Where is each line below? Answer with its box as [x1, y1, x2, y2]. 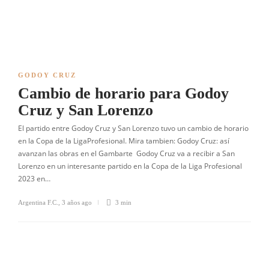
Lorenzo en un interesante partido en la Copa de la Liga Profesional [18, 161, 242, 171]
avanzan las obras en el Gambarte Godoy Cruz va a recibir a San [18, 148, 235, 159]
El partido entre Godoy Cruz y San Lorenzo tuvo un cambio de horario [18, 123, 249, 133]
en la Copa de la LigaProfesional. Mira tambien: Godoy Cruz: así [18, 136, 229, 146]
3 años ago [62, 199, 92, 206]
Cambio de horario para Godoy [18, 85, 229, 102]
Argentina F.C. [18, 199, 58, 206]
